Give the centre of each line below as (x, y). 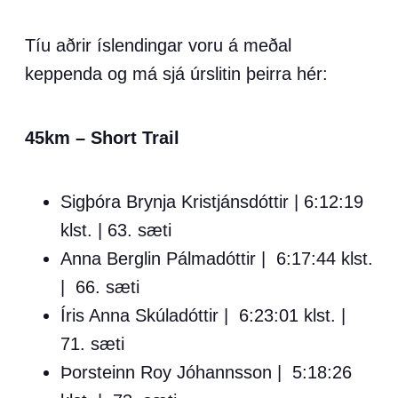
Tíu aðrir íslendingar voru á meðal (158, 45)
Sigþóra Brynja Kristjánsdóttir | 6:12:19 (212, 202)
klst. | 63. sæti (116, 230)
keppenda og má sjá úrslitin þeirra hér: (176, 74)
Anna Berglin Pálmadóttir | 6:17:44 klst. (217, 259)
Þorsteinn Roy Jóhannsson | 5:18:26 (206, 372)
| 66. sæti (100, 287)
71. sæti (92, 344)
